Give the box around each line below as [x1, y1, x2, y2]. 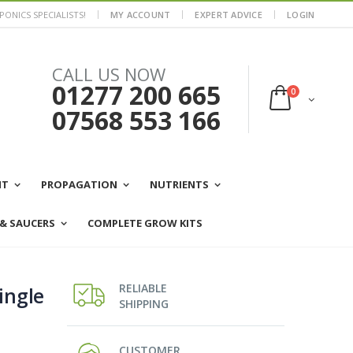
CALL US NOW [52, 61, 166, 86]
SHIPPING [119, 296, 169, 312]
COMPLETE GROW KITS [87, 216, 203, 230]
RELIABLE [119, 281, 168, 296]
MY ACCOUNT [110, 8, 171, 20]
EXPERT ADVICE [195, 8, 263, 20]
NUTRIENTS [149, 177, 209, 191]
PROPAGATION [40, 177, 117, 191]
